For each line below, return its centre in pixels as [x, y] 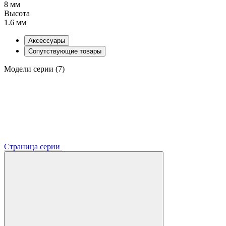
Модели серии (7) [34, 69]
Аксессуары [47, 40]
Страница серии [33, 146]
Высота [17, 13]
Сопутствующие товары [65, 51]
